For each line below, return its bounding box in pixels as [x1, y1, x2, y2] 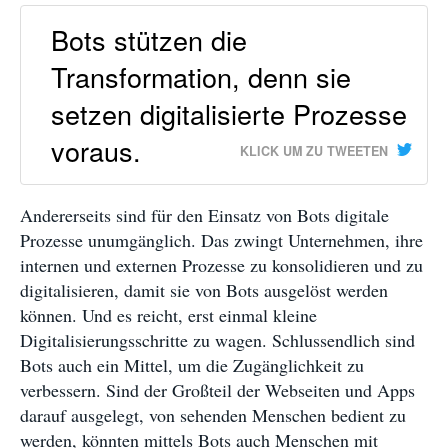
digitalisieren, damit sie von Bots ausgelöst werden [20, 278, 388, 303]
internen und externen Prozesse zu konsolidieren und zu [20, 253, 423, 278]
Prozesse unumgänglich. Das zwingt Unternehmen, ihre [20, 228, 423, 253]
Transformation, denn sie [51, 57, 351, 97]
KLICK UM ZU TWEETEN [240, 142, 388, 161]
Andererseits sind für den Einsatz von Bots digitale [20, 203, 389, 228]
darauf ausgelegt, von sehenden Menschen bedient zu [20, 403, 406, 428]
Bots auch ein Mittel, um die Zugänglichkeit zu [20, 353, 364, 378]
